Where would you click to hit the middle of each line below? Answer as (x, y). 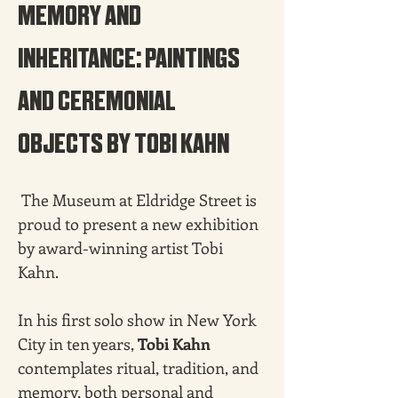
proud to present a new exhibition (140, 224)
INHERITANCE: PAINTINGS (131, 58)
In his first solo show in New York (139, 320)
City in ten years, (78, 344)
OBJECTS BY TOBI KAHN (123, 143)
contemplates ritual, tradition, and (140, 368)
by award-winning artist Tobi (122, 248)
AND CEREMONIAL (99, 100)
